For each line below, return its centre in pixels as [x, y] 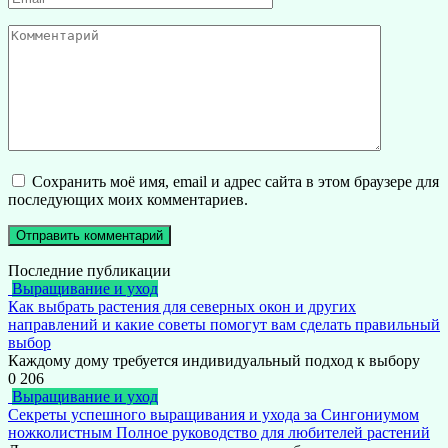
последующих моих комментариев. [128, 200]
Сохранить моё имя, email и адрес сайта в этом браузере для [235, 182]
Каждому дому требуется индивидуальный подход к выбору [214, 361]
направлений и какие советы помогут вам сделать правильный [224, 325]
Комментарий [54, 33]
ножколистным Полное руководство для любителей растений [219, 433]
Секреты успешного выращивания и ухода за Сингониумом [213, 415]
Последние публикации [89, 271]
